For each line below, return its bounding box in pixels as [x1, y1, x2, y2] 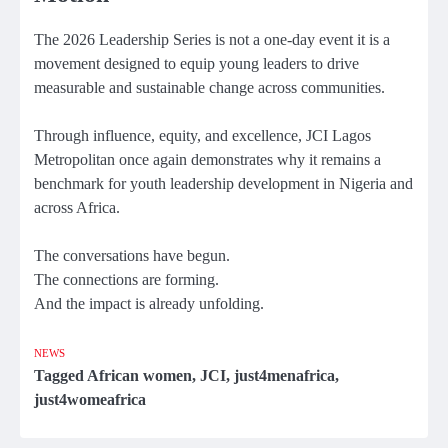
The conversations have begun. [34, 246, 230, 264]
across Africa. [34, 198, 120, 216]
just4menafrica [234, 366, 335, 384]
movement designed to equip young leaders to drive [34, 54, 359, 72]
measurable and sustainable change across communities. [34, 78, 385, 96]
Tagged [34, 366, 87, 384]
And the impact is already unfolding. [34, 294, 264, 312]
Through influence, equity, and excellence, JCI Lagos [34, 126, 371, 144]
